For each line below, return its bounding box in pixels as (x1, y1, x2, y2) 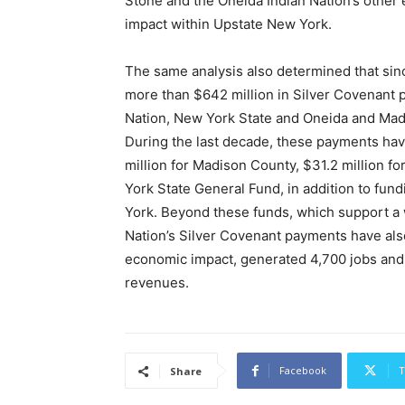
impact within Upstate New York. (125, 15, 332, 33)
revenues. (125, 274, 189, 291)
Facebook (279, 363, 326, 377)
